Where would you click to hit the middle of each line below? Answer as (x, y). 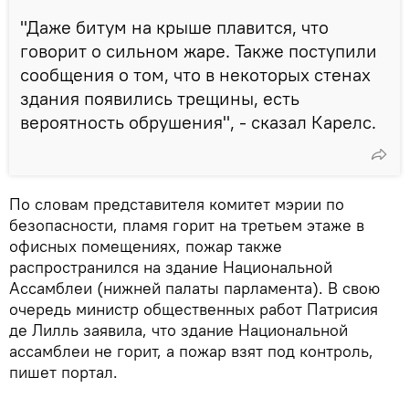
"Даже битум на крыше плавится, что (174, 26)
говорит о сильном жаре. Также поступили (199, 50)
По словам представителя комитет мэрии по (177, 204)
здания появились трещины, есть (160, 98)
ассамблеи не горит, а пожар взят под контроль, (191, 351)
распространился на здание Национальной (171, 267)
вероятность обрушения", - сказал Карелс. (198, 121)
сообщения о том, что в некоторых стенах (195, 74)
